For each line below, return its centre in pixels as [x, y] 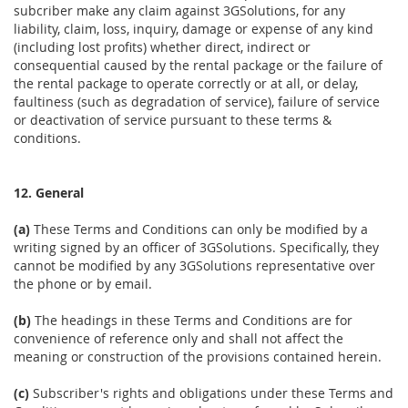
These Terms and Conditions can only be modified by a [199, 229]
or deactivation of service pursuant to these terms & [173, 120]
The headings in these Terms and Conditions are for [192, 321]
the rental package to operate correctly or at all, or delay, [186, 84]
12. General [49, 193]
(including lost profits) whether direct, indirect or [162, 47]
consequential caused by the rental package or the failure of [198, 66]
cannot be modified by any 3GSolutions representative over [194, 266]
